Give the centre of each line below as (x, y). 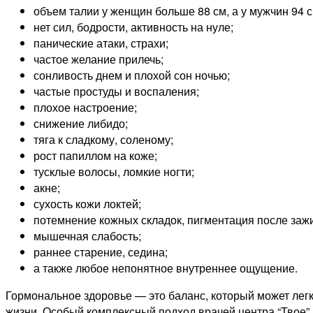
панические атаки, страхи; (101, 43)
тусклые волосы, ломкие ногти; (114, 172)
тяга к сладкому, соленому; (103, 140)
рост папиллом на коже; (95, 156)
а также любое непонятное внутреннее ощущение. (166, 268)
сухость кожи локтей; (87, 204)
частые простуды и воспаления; (116, 92)
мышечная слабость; (87, 236)
